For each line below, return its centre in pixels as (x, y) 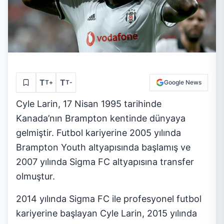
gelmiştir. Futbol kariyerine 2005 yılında (98, 133)
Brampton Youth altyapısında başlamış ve (103, 147)
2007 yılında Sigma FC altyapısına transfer (105, 162)
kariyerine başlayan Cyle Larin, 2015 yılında (106, 213)
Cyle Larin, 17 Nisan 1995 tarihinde (89, 104)
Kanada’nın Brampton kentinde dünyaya (101, 118)
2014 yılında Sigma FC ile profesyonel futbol (109, 199)
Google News (183, 82)
